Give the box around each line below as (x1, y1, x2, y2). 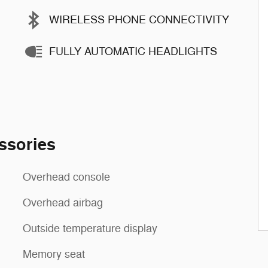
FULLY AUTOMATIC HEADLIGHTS (49, 45, 217, 58)
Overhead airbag (23, 196, 103, 209)
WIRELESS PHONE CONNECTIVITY (49, 13, 229, 26)
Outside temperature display (23, 221, 157, 235)
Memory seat (23, 247, 85, 261)
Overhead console (23, 170, 110, 184)
